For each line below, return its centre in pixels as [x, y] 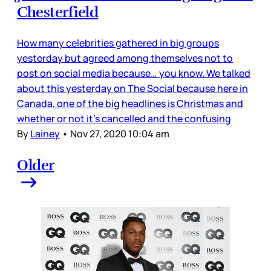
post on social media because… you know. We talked [134, 73]
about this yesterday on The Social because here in [132, 88]
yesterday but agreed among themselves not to [125, 58]
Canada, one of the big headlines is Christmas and [130, 103]
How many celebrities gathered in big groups [118, 43]
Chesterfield [58, 12]
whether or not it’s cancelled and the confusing [124, 118]
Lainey [45, 133]
